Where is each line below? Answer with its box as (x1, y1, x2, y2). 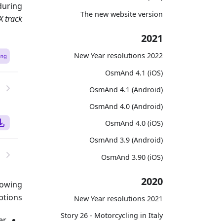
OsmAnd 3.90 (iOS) (101, 152, 163, 162)
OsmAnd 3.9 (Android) (89, 135, 163, 145)
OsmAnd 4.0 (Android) (89, 101, 163, 111)
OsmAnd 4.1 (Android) (89, 84, 163, 94)
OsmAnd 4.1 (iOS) (105, 68, 163, 77)
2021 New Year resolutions (147, 194, 163, 204)
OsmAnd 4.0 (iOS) (105, 118, 163, 128)
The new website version (80, 9, 163, 19)
